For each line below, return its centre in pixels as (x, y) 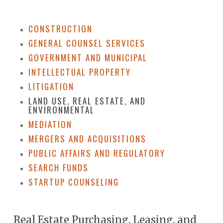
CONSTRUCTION (61, 28)
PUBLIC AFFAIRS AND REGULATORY (97, 153)
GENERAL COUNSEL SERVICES (87, 43)
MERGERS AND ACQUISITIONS (88, 138)
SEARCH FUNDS (59, 167)
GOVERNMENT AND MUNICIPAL (88, 57)
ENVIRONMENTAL (62, 110)
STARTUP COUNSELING (74, 182)
